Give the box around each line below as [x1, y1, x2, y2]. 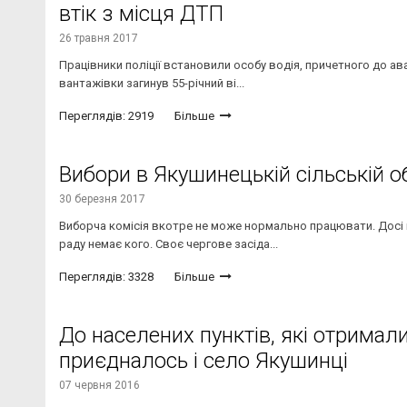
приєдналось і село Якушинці [59, 348, 348, 374]
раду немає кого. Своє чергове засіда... [59, 237, 278, 252]
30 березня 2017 [59, 193, 145, 206]
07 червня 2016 [59, 379, 140, 392]
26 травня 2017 [59, 32, 138, 45]
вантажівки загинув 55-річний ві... [59, 76, 244, 91]
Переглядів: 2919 [59, 109, 154, 124]
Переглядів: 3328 [59, 270, 154, 284]
